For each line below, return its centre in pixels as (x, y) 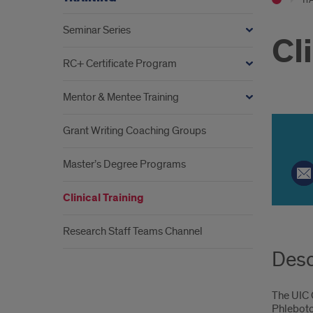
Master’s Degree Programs (124, 164)
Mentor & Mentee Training (121, 97)
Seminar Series (97, 30)
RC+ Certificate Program (120, 64)
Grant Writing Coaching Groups (134, 131)
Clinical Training (103, 198)
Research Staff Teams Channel (133, 231)
